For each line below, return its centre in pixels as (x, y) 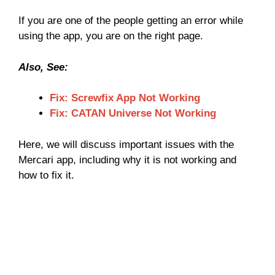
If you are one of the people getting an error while (131, 21)
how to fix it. (46, 175)
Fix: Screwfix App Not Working (125, 98)
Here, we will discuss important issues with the (126, 144)
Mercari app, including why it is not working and (127, 160)
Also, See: (43, 67)
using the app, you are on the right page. (111, 36)
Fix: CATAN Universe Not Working (133, 114)
